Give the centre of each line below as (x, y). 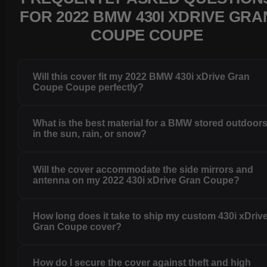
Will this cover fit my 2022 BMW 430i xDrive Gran (142, 77)
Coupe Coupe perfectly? (89, 88)
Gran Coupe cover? (77, 227)
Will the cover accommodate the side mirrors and (143, 170)
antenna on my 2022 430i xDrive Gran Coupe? (136, 181)
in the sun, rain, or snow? (90, 134)
